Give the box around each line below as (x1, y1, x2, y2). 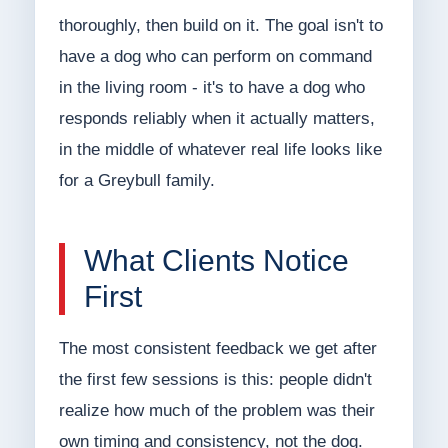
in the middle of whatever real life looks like (58, 140, 382, 160)
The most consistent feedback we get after (58, 339, 377, 359)
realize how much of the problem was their (58, 401, 375, 421)
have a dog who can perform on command (58, 47, 372, 67)
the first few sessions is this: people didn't (58, 370, 372, 390)
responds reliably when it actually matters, (58, 109, 375, 129)
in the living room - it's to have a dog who (58, 78, 365, 98)
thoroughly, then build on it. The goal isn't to (58, 16, 383, 36)
